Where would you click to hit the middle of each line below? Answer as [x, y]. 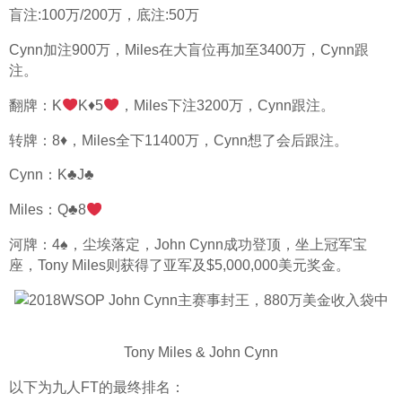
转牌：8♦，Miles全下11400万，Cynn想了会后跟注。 [179, 140]
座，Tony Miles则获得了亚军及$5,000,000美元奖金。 [179, 265]
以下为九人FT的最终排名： [97, 387]
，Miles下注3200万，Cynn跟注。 [227, 105]
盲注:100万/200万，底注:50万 [104, 15]
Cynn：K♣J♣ [52, 175]
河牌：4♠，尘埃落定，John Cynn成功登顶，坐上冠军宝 [188, 244]
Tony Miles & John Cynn [201, 353]
